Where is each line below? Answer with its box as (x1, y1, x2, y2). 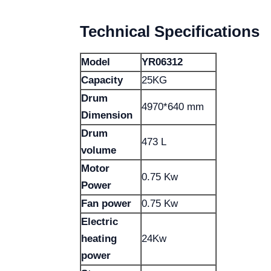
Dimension (81, 109, 132, 121)
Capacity (81, 74, 123, 86)
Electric (81, 216, 118, 227)
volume (81, 145, 116, 156)
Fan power (81, 198, 131, 209)
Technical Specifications (80, 22, 260, 41)
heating (81, 233, 117, 244)
